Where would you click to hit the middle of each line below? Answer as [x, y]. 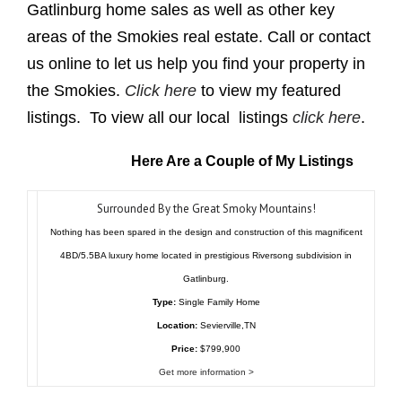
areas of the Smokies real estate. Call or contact [199, 36]
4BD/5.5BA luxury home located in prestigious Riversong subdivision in [206, 255]
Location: [177, 325]
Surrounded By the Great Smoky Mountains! [206, 208]
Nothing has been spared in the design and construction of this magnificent [206, 232]
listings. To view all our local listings [160, 117]
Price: [184, 348]
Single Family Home [218, 301]
